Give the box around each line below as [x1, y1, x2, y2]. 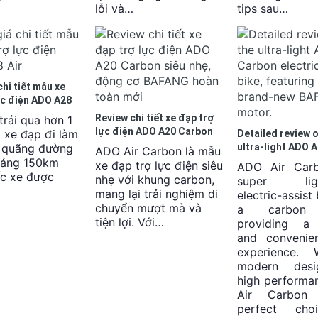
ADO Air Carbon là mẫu [95, 144, 221, 158]
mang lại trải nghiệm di [95, 187, 218, 201]
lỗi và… [95, 1, 133, 16]
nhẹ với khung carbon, [95, 172, 214, 187]
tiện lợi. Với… [95, 215, 164, 229]
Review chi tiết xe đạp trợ [95, 112, 214, 124]
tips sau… [237, 1, 288, 16]
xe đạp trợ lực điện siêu [95, 158, 223, 172]
